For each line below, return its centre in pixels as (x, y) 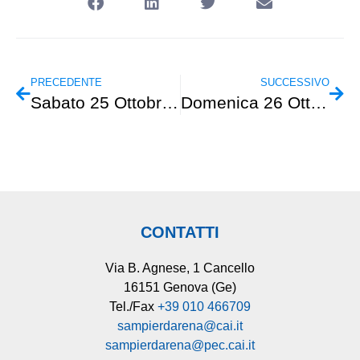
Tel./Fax (133, 306)
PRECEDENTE (66, 82)
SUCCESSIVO (295, 82)
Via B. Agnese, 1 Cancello (180, 268)
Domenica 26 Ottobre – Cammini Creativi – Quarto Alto (318, 102)
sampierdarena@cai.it (180, 325)
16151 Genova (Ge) (180, 287)
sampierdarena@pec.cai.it (180, 345)
